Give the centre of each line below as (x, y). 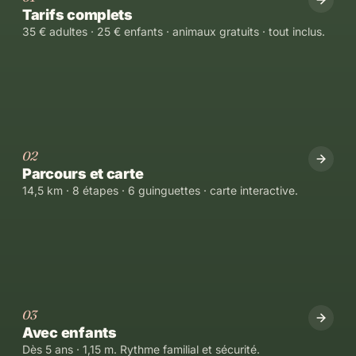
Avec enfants (70, 332)
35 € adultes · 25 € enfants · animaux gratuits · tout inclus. (174, 31)
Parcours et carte (83, 173)
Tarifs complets (77, 14)
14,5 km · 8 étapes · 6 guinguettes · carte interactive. (160, 190)
